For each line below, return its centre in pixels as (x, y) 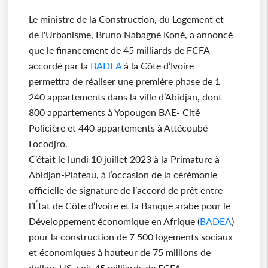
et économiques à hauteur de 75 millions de (119, 252)
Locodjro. (48, 144)
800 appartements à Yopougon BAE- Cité (114, 112)
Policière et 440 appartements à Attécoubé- (120, 128)
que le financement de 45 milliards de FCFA (119, 50)
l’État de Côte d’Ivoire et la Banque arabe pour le (129, 206)
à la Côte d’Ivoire (157, 66)
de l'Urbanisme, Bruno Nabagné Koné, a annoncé (130, 35)
